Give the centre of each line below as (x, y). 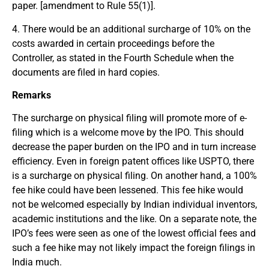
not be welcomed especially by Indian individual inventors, (134, 205)
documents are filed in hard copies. (86, 72)
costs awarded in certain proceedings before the (113, 43)
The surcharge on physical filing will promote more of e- (129, 118)
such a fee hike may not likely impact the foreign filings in (134, 248)
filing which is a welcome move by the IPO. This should (128, 133)
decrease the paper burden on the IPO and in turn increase (134, 147)
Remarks (32, 95)
